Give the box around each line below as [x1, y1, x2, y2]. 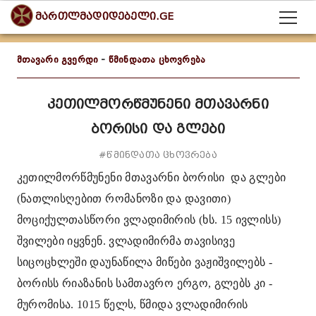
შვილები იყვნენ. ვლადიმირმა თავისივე [16, 235, 236, 247]
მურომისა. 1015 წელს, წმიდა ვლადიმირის [16, 298, 248, 310]
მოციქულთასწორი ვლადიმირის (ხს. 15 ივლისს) [16, 214, 281, 226]
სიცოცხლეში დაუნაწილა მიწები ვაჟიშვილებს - [16, 256, 273, 268]
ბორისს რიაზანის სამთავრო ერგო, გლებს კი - [16, 277, 273, 289]
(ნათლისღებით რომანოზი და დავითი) [16, 193, 231, 205]
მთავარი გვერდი [16, 54, 99, 66]
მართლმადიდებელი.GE [35, 11, 174, 23]
